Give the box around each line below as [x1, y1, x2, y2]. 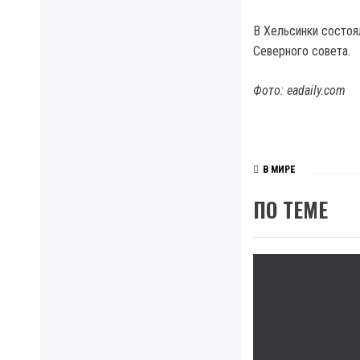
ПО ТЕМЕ [253, 194, 328, 226]
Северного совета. [253, 43, 350, 59]
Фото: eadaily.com [253, 83, 346, 99]
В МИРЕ [263, 164, 296, 176]
